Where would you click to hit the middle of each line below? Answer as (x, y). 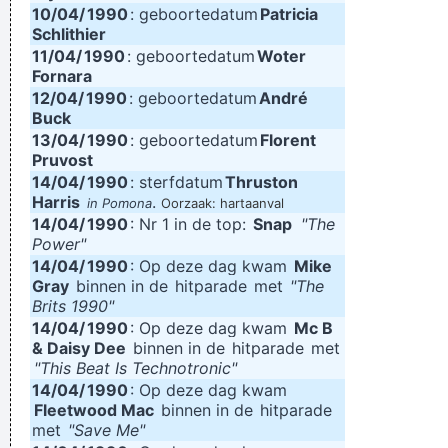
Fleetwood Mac (94, 410)
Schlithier (69, 34)
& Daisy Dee (79, 348)
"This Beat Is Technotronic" (135, 368)
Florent (288, 140)
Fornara (62, 76)
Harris (56, 202)
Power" (59, 244)
